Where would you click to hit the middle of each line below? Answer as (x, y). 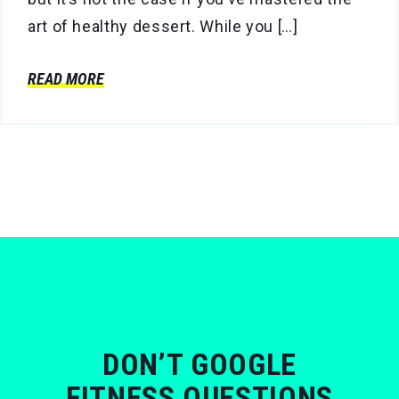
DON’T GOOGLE (199, 364)
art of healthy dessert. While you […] (163, 26)
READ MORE (66, 78)
